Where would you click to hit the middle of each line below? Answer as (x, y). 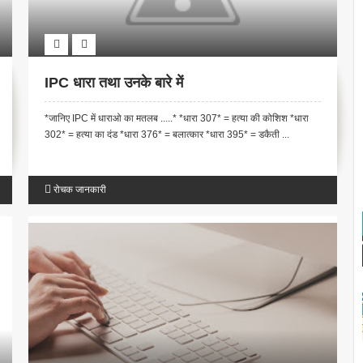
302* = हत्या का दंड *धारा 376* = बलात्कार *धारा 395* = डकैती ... (167, 135)
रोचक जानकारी (80, 190)
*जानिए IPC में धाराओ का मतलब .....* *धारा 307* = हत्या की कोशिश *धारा (177, 119)
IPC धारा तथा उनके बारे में (114, 83)
